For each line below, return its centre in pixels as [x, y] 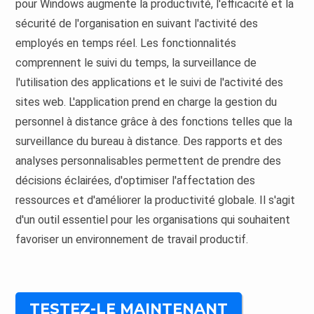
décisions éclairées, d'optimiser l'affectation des [136, 180]
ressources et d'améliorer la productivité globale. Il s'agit [156, 200]
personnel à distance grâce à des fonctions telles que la [154, 121]
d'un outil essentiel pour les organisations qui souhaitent [153, 219]
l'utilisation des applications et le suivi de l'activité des [150, 82]
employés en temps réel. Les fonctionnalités [126, 43]
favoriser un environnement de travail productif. [132, 239]
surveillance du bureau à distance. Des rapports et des [149, 141]
